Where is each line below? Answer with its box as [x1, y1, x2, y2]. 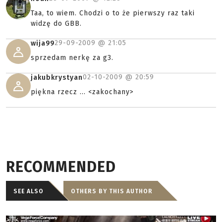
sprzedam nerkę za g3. [31, 54, 113, 62]
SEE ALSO [13, 188, 44, 195]
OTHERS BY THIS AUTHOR [71, 188, 153, 195]
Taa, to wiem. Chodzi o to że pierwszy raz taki [31, 9, 195, 17]
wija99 [31, 39, 55, 48]
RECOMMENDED [6, 158, 116, 176]
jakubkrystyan [31, 73, 83, 82]
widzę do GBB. [31, 19, 82, 28]
